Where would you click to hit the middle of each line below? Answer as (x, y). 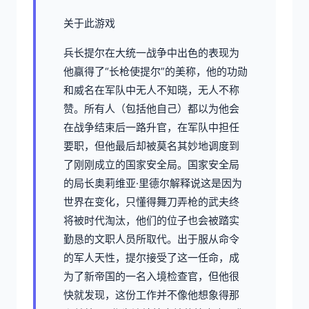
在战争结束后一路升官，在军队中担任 (151, 128)
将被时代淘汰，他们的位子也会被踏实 (151, 221)
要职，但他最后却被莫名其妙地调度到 (151, 146)
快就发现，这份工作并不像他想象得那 (151, 295)
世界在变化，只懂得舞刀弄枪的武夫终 (151, 202)
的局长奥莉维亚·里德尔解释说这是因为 (153, 183)
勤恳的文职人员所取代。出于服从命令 (151, 239)
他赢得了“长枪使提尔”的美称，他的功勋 (156, 72)
